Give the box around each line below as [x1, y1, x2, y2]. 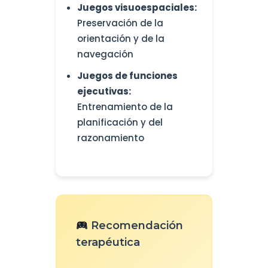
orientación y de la [77, 32, 165, 45]
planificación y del [77, 116, 163, 129]
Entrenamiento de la [77, 100, 173, 114]
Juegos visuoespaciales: [77, 1, 197, 14]
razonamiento [77, 132, 144, 145]
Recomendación [88, 219, 184, 233]
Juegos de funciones [77, 69, 178, 83]
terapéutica [75, 236, 140, 249]
